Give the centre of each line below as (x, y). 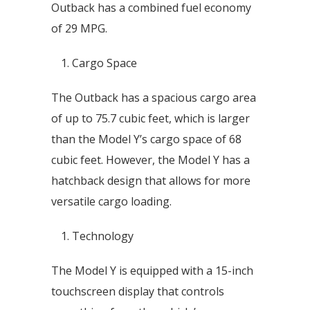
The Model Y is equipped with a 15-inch (152, 271)
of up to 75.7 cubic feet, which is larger (151, 118)
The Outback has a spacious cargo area (154, 98)
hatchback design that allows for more (151, 181)
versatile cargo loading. (111, 201)
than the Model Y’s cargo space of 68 (146, 139)
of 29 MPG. (79, 28)
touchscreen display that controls (138, 291)
